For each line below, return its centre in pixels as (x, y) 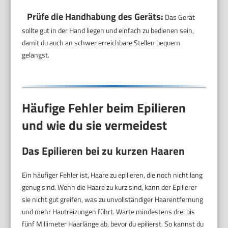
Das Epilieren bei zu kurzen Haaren (104, 150)
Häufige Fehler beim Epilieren (104, 108)
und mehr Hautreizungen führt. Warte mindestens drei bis (109, 211)
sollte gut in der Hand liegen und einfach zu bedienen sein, (108, 31)
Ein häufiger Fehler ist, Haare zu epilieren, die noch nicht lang (112, 175)
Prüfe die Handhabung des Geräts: (95, 17)
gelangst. (36, 55)
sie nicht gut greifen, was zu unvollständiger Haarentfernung (113, 199)
